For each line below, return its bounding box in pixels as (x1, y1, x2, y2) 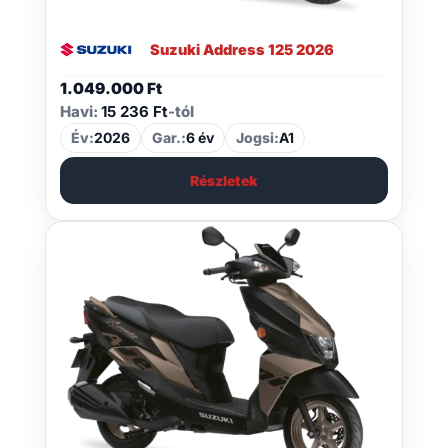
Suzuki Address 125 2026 (149, 40, 334, 59)
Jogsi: (235, 128, 279, 146)
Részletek (190, 171, 258, 189)
